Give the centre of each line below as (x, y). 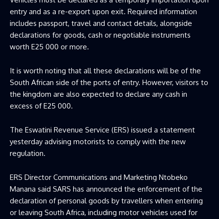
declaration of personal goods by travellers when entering (106, 200)
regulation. (28, 153)
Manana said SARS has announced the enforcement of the (106, 189)
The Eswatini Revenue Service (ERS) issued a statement (102, 130)
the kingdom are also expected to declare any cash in (99, 94)
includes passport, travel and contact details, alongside (101, 23)
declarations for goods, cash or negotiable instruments (100, 35)
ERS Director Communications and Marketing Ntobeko (99, 177)
